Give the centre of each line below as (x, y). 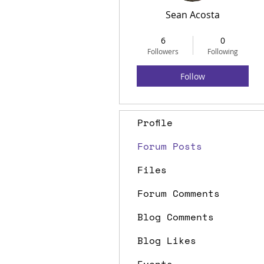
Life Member (183, 33)
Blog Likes (167, 240)
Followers (163, 51)
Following (222, 51)
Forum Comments (179, 193)
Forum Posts (170, 146)
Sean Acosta (193, 15)
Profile (155, 123)
